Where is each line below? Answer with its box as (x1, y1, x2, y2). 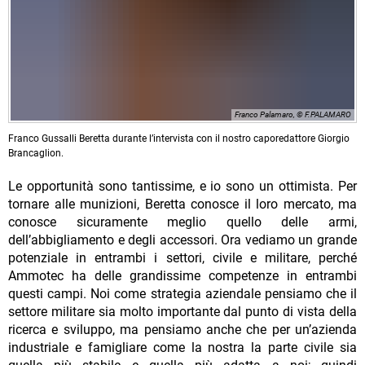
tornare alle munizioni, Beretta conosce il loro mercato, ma (8, 196, 357, 213)
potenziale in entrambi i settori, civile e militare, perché (8, 250, 357, 266)
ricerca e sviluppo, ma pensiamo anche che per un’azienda (8, 322, 357, 338)
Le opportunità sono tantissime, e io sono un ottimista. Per (8, 178, 357, 195)
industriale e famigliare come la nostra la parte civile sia (8, 340, 357, 356)
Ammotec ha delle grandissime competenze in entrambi (8, 268, 357, 284)
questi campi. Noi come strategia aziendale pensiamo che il (8, 286, 357, 302)
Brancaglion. (8, 147, 64, 160)
